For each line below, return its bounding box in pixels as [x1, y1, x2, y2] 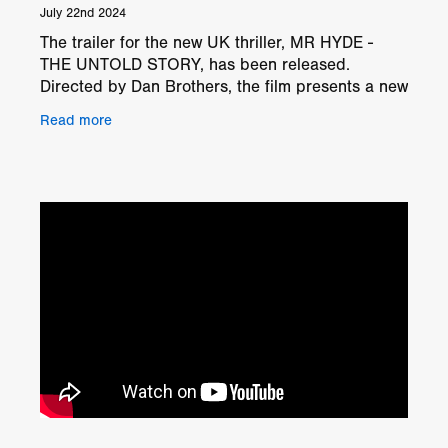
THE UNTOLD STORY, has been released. [40, 55, 350, 75]
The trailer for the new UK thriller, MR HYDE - [40, 33, 373, 53]
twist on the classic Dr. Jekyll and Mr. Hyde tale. [40, 99, 394, 119]
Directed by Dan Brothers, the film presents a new [40, 77, 408, 97]
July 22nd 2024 [40, 6, 126, 21]
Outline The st [40, 121, 143, 141]
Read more [40, 111, 112, 129]
